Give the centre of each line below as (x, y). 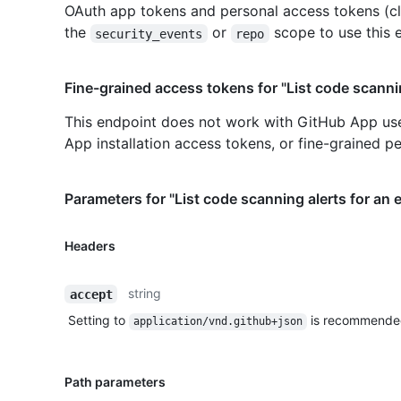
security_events (149, 34)
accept (91, 294)
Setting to (98, 320)
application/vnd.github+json (218, 322)
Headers (90, 246)
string (145, 294)
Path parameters (115, 382)
